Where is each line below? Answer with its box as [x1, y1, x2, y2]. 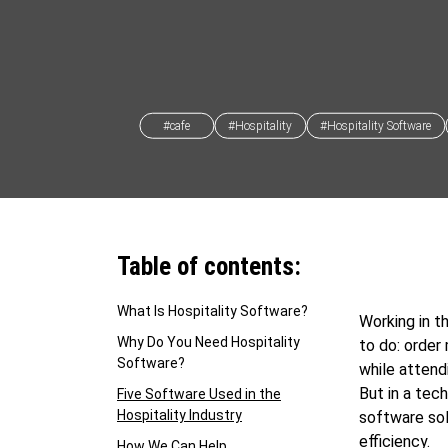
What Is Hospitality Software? [117, 303, 308, 319]
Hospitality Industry [117, 407, 242, 423]
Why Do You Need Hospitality [117, 334, 300, 350]
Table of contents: [117, 252, 301, 281]
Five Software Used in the [117, 386, 281, 402]
